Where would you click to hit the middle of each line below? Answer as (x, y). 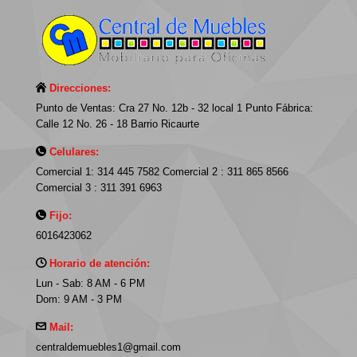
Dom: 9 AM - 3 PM (79, 299)
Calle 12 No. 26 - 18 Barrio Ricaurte (118, 124)
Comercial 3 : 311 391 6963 (99, 188)
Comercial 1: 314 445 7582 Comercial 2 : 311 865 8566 (162, 172)
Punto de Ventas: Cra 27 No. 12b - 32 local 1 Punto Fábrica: (175, 108)
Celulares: (74, 152)
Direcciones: (80, 88)
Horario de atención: (100, 263)
